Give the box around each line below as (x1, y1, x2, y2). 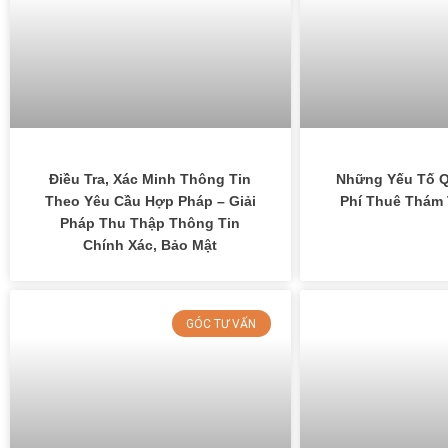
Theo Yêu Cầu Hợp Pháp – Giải (44, 193, 256, 210)
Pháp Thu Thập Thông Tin (60, 215, 241, 232)
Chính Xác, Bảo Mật (83, 237, 218, 254)
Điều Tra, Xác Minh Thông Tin (49, 171, 252, 188)
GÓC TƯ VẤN (186, 316, 257, 331)
